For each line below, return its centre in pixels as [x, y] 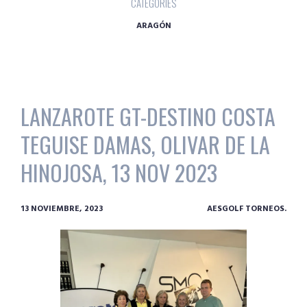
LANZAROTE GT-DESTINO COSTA [148, 116]
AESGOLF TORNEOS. [247, 209]
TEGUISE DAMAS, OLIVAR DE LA [145, 144]
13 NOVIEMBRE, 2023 [62, 209]
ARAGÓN [153, 26]
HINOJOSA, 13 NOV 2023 [119, 172]
